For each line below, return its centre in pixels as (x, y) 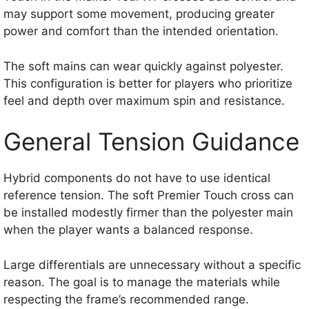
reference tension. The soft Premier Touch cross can (149, 196)
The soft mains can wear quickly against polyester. (143, 66)
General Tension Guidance (151, 142)
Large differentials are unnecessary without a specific (152, 265)
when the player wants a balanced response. (128, 230)
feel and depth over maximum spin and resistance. (144, 100)
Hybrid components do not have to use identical (137, 178)
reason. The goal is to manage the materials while (142, 282)
